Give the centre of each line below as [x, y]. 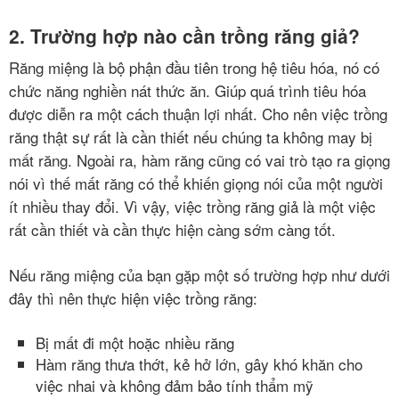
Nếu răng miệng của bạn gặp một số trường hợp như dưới [199, 274]
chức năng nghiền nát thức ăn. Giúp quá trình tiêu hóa [187, 90]
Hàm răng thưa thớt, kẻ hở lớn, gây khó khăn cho [199, 363]
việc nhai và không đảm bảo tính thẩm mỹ [175, 385]
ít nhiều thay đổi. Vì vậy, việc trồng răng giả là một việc [192, 206]
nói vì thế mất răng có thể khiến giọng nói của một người [196, 183]
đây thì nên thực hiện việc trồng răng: [133, 297]
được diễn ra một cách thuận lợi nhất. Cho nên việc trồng [198, 113]
